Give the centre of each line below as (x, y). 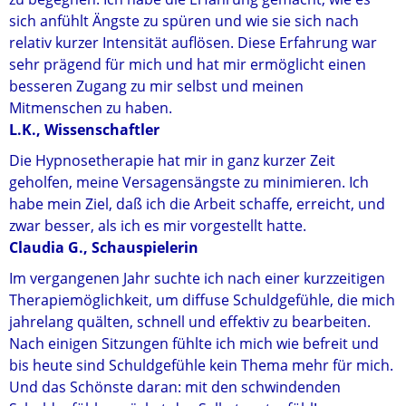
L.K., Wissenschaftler (84, 130)
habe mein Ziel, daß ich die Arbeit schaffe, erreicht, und (197, 204)
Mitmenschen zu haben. (91, 108)
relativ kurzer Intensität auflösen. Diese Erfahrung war (193, 43)
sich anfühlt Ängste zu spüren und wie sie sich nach (184, 21)
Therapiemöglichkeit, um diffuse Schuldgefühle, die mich (202, 300)
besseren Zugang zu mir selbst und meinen (156, 86)
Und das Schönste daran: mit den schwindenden (175, 387)
